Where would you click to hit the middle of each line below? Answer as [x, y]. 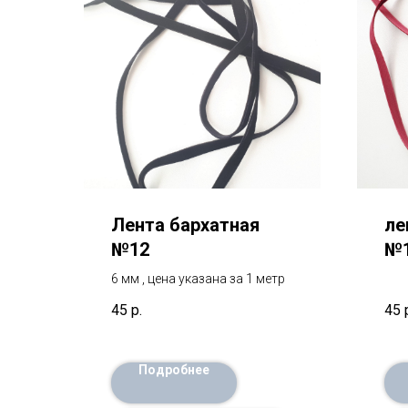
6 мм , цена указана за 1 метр [198, 278]
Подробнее [174, 370]
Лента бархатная [185, 224]
